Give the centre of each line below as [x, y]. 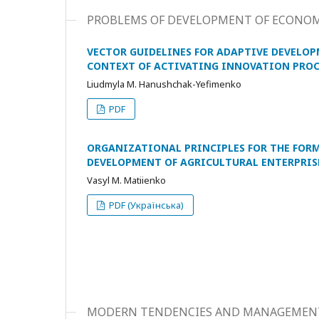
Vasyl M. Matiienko [126, 180]
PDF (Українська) [146, 205]
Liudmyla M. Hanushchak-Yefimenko [164, 84]
